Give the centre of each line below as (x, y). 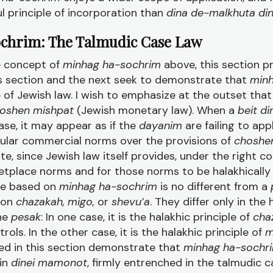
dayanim (161, 126)
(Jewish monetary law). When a (157, 110)
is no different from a (215, 186)
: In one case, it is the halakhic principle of (147, 217)
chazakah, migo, (57, 202)
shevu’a (131, 202)
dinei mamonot (49, 263)
